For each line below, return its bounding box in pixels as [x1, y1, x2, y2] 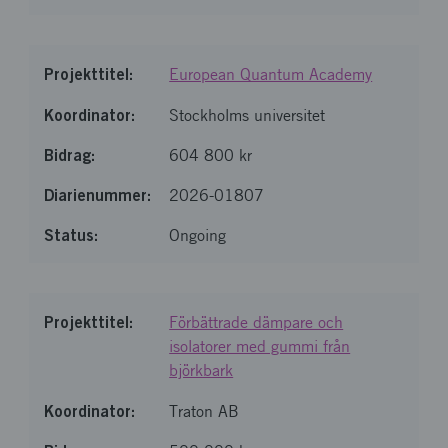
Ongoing [169, 226, 227, 245]
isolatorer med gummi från [169, 337, 351, 356]
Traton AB [169, 402, 240, 421]
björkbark [169, 361, 234, 380]
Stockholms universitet [169, 106, 326, 125]
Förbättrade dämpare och [169, 313, 344, 332]
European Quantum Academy [169, 65, 373, 84]
